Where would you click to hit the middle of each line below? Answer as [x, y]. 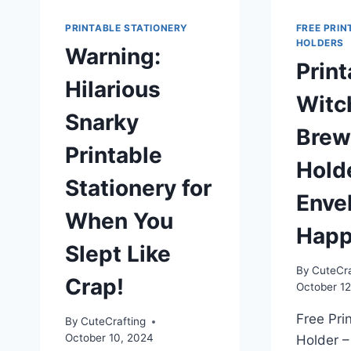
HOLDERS [320, 42]
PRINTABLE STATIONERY [127, 27]
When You [119, 221]
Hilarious [113, 89]
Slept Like [118, 253]
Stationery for [138, 188]
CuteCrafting [114, 322]
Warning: [113, 56]
